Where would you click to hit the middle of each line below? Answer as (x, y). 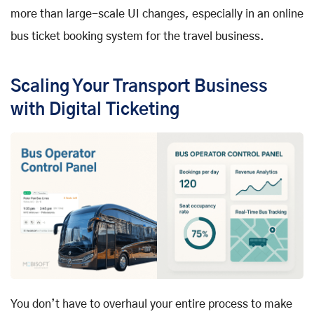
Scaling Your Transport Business (139, 87)
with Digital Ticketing (95, 110)
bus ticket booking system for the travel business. (137, 36)
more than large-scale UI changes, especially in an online (157, 14)
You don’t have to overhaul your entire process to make (151, 304)
